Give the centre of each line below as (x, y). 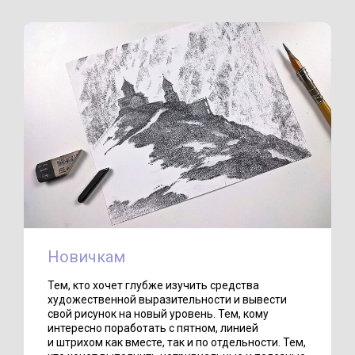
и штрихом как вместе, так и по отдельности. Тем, (177, 343)
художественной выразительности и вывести (167, 300)
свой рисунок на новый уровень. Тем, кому (158, 314)
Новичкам (86, 257)
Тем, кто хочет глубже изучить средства (153, 286)
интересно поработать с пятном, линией (153, 328)
